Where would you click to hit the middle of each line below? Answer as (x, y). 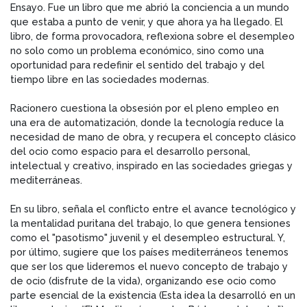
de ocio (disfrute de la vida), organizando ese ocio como (143, 280)
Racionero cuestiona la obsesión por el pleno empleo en (145, 108)
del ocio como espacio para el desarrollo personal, (130, 151)
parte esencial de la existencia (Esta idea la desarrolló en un (153, 295)
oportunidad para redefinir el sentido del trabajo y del (137, 64)
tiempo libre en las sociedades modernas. (110, 79)
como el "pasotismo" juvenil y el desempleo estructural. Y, (148, 237)
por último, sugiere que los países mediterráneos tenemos (149, 251)
